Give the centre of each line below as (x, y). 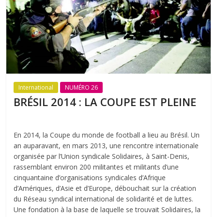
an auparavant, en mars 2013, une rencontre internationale (106, 145)
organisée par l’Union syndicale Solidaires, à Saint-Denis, (102, 156)
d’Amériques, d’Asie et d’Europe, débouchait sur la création (105, 188)
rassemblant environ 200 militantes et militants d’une (96, 167)
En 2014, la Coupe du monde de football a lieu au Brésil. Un (107, 135)
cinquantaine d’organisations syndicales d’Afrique (90, 177)
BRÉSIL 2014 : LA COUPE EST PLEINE (105, 101)
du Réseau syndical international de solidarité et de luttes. (104, 199)
